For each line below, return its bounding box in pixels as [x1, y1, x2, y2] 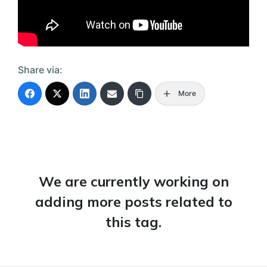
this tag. [105, 213, 162, 231]
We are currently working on [38, 173, 229, 190]
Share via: [18, 64, 63, 76]
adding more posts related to [35, 193, 232, 210]
